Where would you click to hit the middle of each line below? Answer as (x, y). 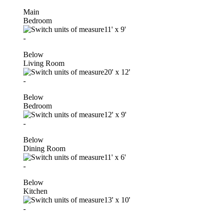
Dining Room (44, 148)
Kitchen (35, 191)
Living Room (44, 63)
